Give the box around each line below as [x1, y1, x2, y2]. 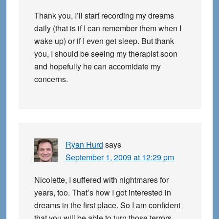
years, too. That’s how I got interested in [34, 187, 171, 198]
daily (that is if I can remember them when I [34, 22, 181, 34]
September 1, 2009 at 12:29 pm [65, 152, 174, 163]
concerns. [34, 73, 68, 85]
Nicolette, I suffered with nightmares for [34, 174, 169, 186]
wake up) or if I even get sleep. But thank [34, 35, 174, 47]
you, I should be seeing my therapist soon [34, 48, 177, 60]
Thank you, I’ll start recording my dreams [34, 10, 174, 22]
